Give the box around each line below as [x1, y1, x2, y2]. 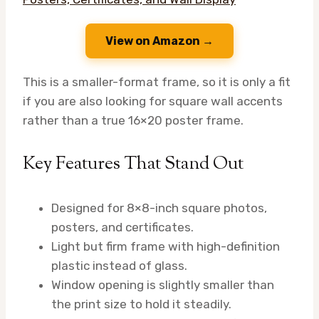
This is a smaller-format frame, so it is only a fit [23, 74, 291, 89]
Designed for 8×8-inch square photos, [51, 201, 267, 216]
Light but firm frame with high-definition [51, 239, 280, 254]
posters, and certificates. [51, 220, 194, 235]
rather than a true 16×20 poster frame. [23, 113, 244, 127]
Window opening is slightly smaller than [51, 278, 274, 293]
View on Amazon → [105, 33, 214, 48]
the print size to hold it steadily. [51, 297, 231, 312]
